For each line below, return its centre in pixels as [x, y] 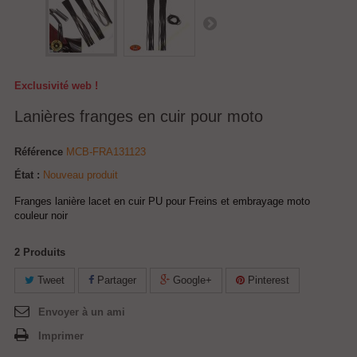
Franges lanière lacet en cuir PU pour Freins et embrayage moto [162, 201]
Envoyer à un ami [82, 312]
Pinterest [267, 280]
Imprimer [61, 336]
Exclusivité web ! [56, 86]
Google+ [191, 280]
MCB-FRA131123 [106, 152]
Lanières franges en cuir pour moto [139, 116]
